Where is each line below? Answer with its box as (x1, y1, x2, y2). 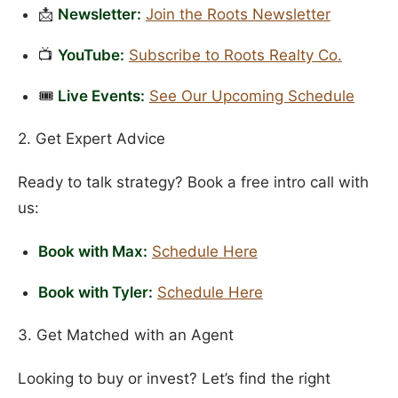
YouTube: (57, 45, 124, 64)
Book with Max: (37, 242, 147, 260)
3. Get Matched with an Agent (18, 326, 234, 345)
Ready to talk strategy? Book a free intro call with (18, 173, 369, 192)
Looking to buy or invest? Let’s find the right (18, 369, 330, 387)
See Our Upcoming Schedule (148, 86, 354, 105)
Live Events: (57, 86, 145, 105)
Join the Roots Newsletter (145, 4, 330, 23)
